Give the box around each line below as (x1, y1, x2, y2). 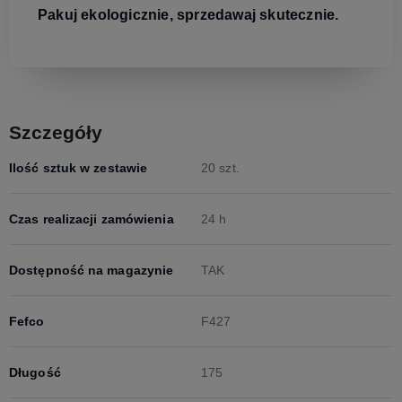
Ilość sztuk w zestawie (9, 161, 148, 176)
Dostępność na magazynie (9, 263, 174, 278)
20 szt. (201, 161, 240, 176)
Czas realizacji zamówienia (9, 212, 174, 227)
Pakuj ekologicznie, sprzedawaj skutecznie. (38, 7, 339, 23)
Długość (9, 365, 61, 380)
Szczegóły (9, 122, 102, 144)
